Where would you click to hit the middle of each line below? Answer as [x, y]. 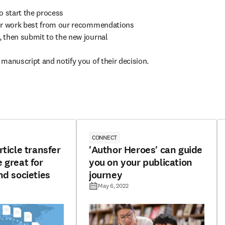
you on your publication [141, 162]
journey [106, 175]
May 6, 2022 [113, 186]
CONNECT [105, 137]
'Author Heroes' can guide [146, 150]
